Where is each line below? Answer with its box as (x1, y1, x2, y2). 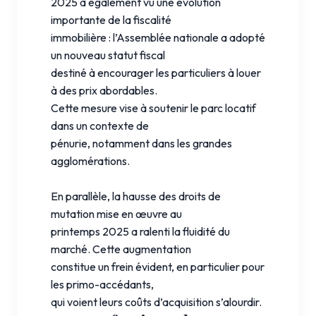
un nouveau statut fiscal (51, 47, 165, 62)
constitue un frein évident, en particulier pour (51, 259, 265, 274)
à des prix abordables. (51, 83, 157, 97)
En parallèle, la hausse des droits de (51, 188, 221, 203)
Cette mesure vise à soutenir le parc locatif (51, 100, 256, 115)
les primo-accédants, (51, 276, 154, 291)
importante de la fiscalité (51, 12, 171, 27)
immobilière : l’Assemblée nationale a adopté (51, 30, 265, 44)
